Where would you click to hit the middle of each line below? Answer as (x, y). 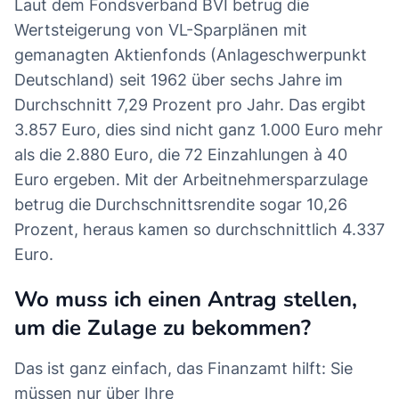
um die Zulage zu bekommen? (169, 328)
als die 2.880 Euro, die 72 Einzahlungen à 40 (181, 155)
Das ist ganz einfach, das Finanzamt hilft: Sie (183, 369)
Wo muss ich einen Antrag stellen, (186, 300)
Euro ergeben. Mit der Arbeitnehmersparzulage (191, 180)
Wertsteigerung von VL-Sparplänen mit (161, 30)
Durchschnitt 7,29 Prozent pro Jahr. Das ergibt (190, 105)
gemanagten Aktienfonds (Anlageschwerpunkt (191, 55)
